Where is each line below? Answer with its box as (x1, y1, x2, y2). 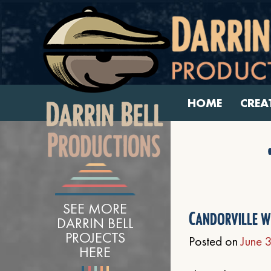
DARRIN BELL (56, 214, 134, 232)
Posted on (189, 233, 241, 249)
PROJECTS (65, 228, 125, 247)
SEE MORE (63, 199, 127, 218)
